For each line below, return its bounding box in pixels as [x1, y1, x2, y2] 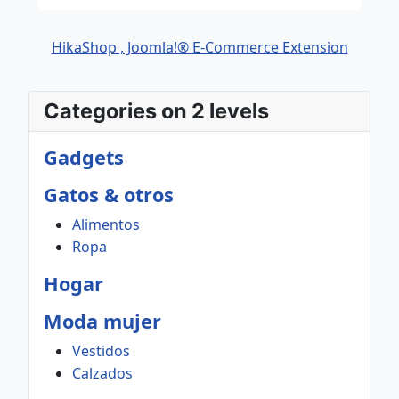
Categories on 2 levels [44, 98, 269, 124]
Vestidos [72, 341, 130, 361]
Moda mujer [44, 308, 161, 334]
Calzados [72, 363, 133, 383]
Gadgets [44, 144, 124, 170]
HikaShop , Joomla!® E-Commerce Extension [51, 37, 348, 57]
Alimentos [72, 215, 140, 234]
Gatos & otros [44, 182, 174, 208]
